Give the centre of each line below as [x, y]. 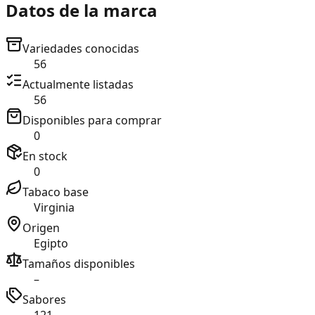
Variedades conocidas [81, 49]
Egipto [51, 243]
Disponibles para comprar [92, 120]
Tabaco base [56, 192]
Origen [41, 228]
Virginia [54, 207]
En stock [45, 156]
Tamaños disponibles [79, 264]
